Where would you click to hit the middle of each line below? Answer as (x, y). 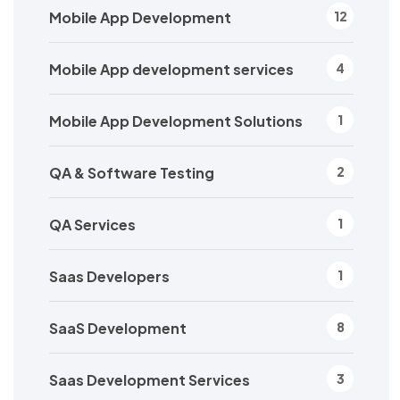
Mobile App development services (171, 69)
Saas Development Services (150, 379)
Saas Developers (109, 276)
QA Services (92, 224)
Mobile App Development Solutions (176, 121)
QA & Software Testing (132, 172)
